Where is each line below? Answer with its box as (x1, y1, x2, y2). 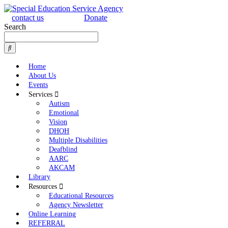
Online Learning (28, 210, 76, 218)
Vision (49, 118, 67, 126)
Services (28, 91, 54, 98)
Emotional (49, 109, 79, 117)
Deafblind (49, 146, 77, 153)
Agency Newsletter (49, 201, 103, 209)
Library (28, 173, 50, 181)
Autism (49, 100, 70, 107)
